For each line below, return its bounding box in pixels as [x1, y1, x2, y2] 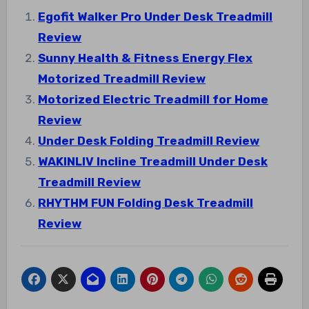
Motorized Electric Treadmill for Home [38, 92, 269, 106]
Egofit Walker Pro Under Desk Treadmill [38, 9, 273, 23]
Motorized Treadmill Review [38, 71, 206, 86]
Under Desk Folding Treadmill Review [38, 133, 260, 148]
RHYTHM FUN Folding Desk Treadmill [38, 195, 254, 210]
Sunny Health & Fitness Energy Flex [38, 50, 253, 65]
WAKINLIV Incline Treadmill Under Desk [38, 154, 268, 168]
